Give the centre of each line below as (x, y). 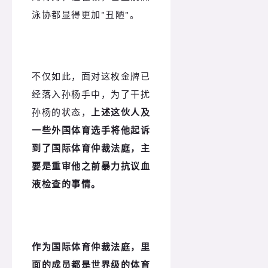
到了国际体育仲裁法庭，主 (91, 148)
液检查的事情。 (66, 184)
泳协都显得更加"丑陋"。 (86, 15)
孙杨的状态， (61, 112)
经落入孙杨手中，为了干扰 (91, 94)
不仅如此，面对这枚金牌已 (91, 76)
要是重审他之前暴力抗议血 (91, 166)
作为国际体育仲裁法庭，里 (91, 246)
